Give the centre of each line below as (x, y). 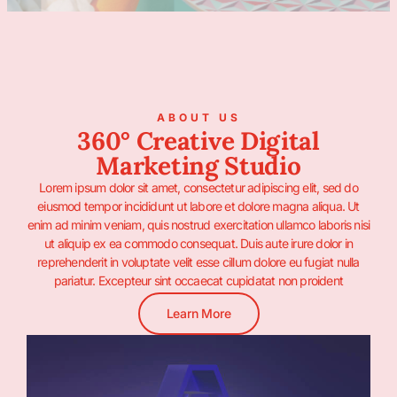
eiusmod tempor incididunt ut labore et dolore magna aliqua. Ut (198, 206)
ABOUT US (198, 117)
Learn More (198, 314)
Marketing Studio (198, 166)
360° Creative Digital (198, 141)
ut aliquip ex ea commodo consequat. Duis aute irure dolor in (198, 243)
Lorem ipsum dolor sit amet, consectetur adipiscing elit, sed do (198, 187)
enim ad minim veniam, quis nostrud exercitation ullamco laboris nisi (198, 225)
